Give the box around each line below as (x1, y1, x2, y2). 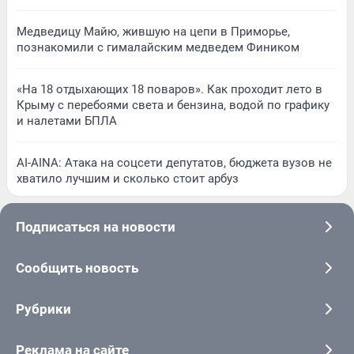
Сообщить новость (16, 259, 138, 276)
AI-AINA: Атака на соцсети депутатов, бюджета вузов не (17, 155, 332, 170)
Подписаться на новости (16, 218, 175, 235)
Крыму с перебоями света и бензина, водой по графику (17, 97, 330, 112)
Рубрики (16, 300, 71, 317)
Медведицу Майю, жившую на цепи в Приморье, (17, 24, 290, 39)
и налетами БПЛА (17, 113, 117, 128)
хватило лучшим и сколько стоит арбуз (17, 171, 239, 186)
